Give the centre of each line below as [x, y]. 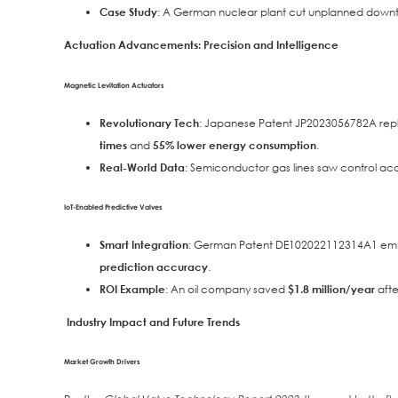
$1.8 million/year [331, 288]
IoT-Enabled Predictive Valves [113, 206]
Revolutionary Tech [149, 122]
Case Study [128, 12]
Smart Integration [144, 244]
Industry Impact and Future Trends [152, 322]
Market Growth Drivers [102, 361]
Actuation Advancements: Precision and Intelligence [201, 45]
